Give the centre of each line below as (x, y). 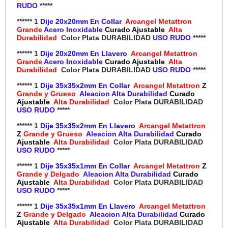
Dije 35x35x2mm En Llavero (88, 126)
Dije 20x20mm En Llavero (84, 54)
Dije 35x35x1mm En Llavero (88, 206)
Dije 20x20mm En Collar (81, 22)
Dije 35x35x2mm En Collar (85, 86)
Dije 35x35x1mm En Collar (85, 166)
